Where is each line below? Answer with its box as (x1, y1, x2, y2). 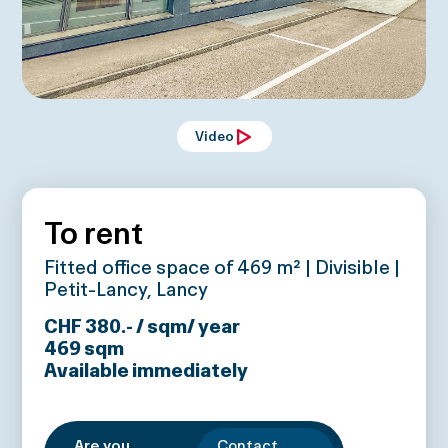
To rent (44, 213, 144, 251)
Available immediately (44, 358, 249, 381)
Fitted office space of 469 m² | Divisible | (44, 255, 401, 278)
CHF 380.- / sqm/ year (44, 314, 241, 337)
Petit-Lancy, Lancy (44, 277, 209, 300)
